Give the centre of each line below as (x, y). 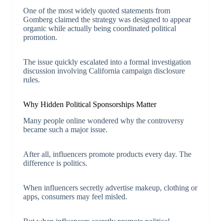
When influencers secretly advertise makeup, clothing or (110, 187)
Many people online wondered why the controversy (103, 120)
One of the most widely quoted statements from (96, 10)
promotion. (40, 37)
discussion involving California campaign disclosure (104, 71)
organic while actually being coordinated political (99, 28)
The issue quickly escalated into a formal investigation (107, 62)
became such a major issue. (65, 129)
